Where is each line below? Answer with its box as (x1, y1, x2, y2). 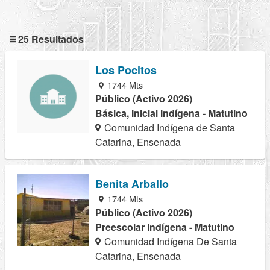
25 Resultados (16, 32, 84, 46)
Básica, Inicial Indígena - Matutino (95, 106, 248, 121)
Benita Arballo (95, 175, 169, 192)
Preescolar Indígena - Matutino (95, 219, 234, 234)
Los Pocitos (95, 62, 157, 78)
